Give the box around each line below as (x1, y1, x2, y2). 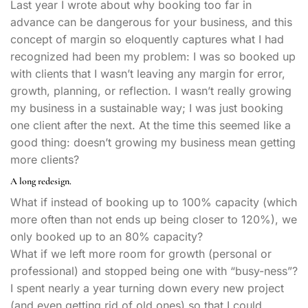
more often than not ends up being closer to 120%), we (10, 212, 297, 226)
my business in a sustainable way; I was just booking (10, 100, 283, 115)
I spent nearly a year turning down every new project (10, 280, 284, 295)
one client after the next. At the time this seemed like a (10, 118, 291, 132)
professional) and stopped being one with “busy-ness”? (10, 263, 298, 278)
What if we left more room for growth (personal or (10, 246, 272, 261)
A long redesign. (10, 175, 71, 187)
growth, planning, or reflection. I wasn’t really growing (10, 83, 291, 98)
